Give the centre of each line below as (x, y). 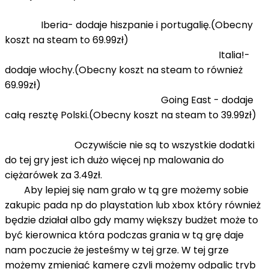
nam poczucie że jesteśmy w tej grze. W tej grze (117, 250)
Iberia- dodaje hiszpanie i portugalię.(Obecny (129, 25)
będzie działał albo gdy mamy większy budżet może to (131, 220)
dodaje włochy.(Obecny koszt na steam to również (124, 70)
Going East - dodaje (129, 100)
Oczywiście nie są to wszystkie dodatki (130, 145)
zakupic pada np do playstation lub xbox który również (133, 205)
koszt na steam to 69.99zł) (134, 40)
